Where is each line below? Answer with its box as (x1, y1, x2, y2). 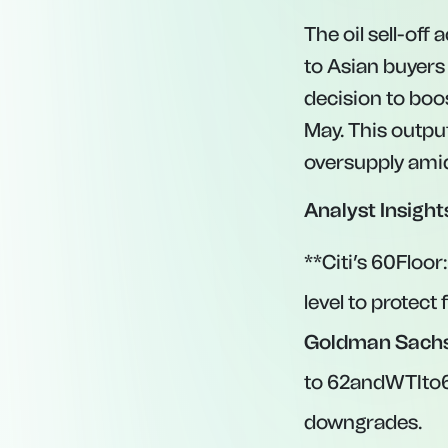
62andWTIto (327, 370, 441, 394)
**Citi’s (304, 250, 371, 274)
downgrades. (304, 410, 422, 434)
